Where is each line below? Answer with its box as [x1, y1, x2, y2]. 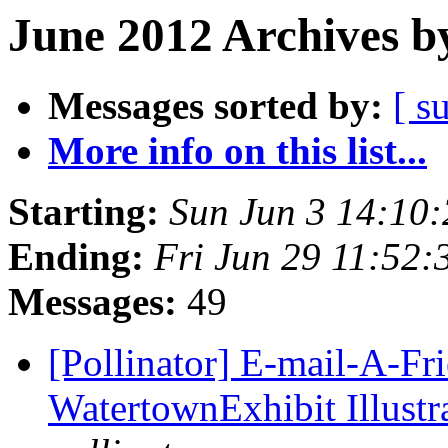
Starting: [8, 190, 159, 234]
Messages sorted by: [48, 84, 383, 128]
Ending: [8, 235, 144, 279]
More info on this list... [48, 129, 427, 173]
